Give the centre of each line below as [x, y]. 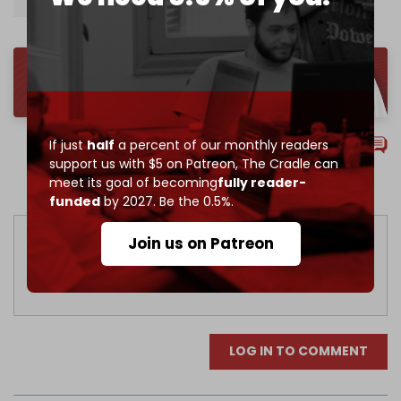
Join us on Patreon [200, 243]
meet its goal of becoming [133, 182]
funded [75, 201]
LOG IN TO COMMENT [299, 351]
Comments [188, 144]
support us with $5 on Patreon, [144, 163]
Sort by [141, 184]
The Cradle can [288, 163]
